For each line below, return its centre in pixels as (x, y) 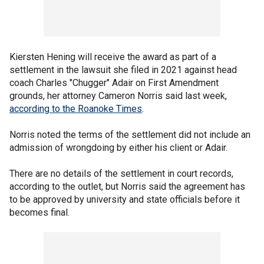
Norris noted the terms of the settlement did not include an (130, 135)
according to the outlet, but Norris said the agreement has (127, 187)
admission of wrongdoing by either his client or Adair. (118, 148)
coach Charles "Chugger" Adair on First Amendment (114, 83)
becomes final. (39, 212)
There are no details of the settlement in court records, (121, 174)
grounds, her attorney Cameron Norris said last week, (118, 96)
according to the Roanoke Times (76, 109)
